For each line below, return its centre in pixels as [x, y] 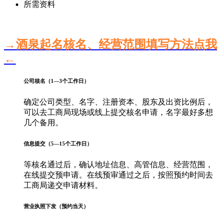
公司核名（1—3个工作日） [56, 81]
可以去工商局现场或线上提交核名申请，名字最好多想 [118, 112]
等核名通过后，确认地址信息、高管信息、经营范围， [118, 164]
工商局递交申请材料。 [63, 185]
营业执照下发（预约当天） [56, 206]
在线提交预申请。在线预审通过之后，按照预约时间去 [118, 175]
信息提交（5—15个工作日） [58, 143]
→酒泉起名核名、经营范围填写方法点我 [110, 44]
